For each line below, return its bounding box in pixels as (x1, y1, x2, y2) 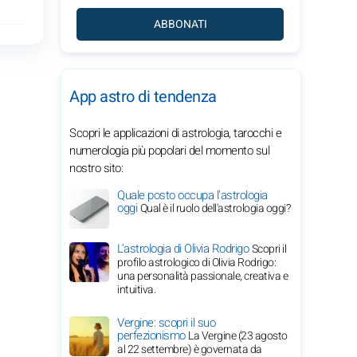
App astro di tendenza (69, 85, 217, 108)
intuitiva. (117, 281, 155, 298)
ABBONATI (153, 16, 207, 33)
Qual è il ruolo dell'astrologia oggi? (139, 200, 290, 217)
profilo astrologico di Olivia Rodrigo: (117, 254, 276, 271)
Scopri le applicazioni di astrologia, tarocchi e (69, 124, 281, 142)
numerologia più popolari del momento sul (69, 142, 269, 159)
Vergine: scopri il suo (117, 314, 215, 331)
